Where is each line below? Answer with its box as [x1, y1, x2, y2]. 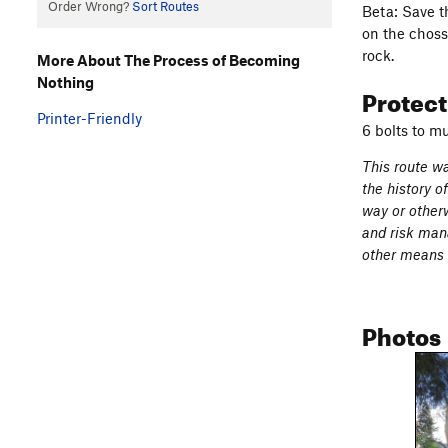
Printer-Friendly [37, 108, 142, 127]
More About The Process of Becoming [37, 50, 300, 69]
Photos [362, 313, 441, 352]
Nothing [37, 72, 94, 91]
